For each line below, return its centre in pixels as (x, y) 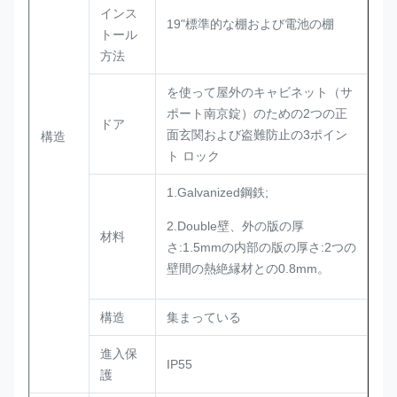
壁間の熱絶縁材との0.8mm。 (248, 269)
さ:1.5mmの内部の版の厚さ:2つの (261, 247)
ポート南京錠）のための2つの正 (257, 113)
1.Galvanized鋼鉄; (218, 192)
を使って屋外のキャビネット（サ (260, 92)
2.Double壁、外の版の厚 (235, 226)
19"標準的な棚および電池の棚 (250, 24)
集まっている (204, 317)
